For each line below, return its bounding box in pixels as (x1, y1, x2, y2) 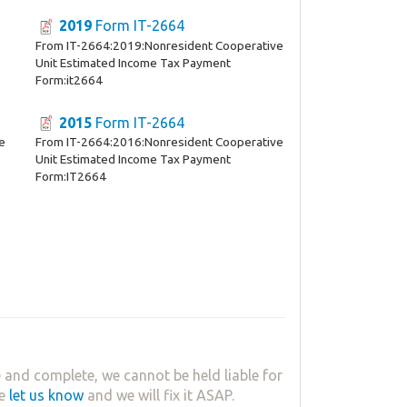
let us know (9, 387, 84, 404)
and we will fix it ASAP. (84, 387, 234, 404)
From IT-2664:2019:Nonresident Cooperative (35, 37, 283, 53)
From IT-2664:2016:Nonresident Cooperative (35, 134, 283, 150)
